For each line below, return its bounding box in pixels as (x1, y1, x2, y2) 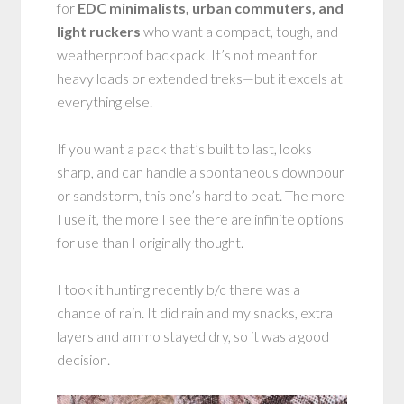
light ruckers (57, 23, 142, 41)
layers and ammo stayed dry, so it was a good (57, 327, 330, 345)
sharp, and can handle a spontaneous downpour (57, 163, 345, 181)
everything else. (57, 93, 153, 111)
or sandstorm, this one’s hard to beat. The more (57, 187, 345, 205)
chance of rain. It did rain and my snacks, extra (57, 304, 334, 322)
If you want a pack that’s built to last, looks (57, 140, 313, 158)
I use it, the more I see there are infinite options (57, 210, 344, 228)
